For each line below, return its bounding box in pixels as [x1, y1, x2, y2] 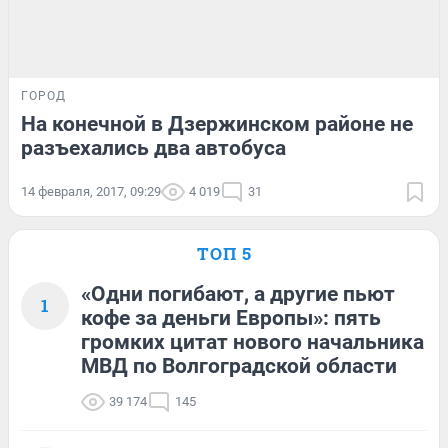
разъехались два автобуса [21, 135, 286, 160]
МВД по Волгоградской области [81, 353, 397, 378]
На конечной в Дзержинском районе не [21, 111, 413, 136]
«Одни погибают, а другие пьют [81, 281, 395, 306]
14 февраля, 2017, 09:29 [21, 183, 161, 199]
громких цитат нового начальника [81, 329, 424, 354]
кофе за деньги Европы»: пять [81, 305, 381, 330]
